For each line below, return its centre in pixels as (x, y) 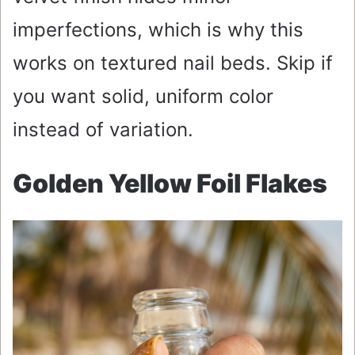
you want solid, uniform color (143, 96)
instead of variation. (103, 129)
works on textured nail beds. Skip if (173, 63)
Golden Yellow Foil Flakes (170, 183)
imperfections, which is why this (158, 29)
